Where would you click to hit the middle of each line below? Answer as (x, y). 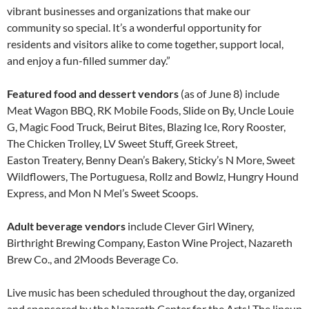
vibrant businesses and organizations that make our (129, 11)
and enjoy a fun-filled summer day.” (89, 61)
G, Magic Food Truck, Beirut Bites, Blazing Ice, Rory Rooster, (146, 127)
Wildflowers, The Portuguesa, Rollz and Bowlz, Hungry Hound (153, 177)
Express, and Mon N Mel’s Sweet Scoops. (102, 193)
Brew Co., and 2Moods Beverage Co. (92, 259)
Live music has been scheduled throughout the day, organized (151, 292)
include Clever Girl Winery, (190, 226)
